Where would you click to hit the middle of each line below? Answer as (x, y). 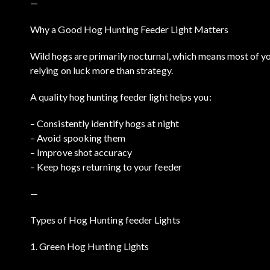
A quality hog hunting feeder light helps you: (121, 96)
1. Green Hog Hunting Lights (90, 246)
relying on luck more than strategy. (102, 70)
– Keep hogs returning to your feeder (106, 166)
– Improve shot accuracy (81, 152)
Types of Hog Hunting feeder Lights (105, 219)
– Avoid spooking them (78, 137)
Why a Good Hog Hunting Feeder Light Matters (130, 29)
